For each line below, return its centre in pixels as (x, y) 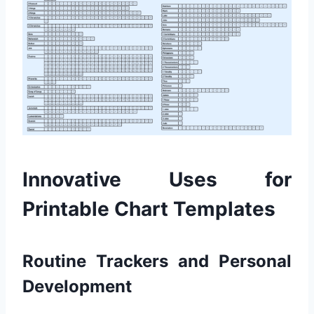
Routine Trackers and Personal (157, 261)
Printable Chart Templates (149, 209)
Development (77, 287)
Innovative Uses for (157, 180)
